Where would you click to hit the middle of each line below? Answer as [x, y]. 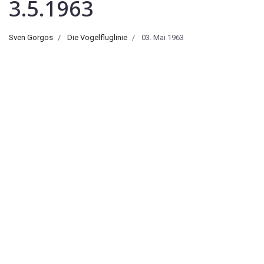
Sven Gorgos [31, 37]
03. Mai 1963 [163, 37]
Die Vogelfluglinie [97, 37]
